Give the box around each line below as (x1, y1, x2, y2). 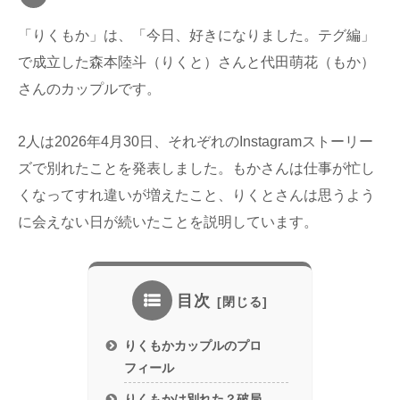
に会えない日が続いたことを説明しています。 (18, 214, 318, 230)
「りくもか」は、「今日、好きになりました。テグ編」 (18, 28, 375, 44)
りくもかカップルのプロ (124, 338, 262, 354)
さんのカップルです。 (18, 81, 161, 97)
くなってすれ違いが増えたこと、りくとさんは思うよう (18, 187, 375, 204)
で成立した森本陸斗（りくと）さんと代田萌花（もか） (18, 54, 375, 71)
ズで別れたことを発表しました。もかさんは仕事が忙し (18, 161, 375, 177)
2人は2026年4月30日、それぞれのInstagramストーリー (18, 134, 373, 150)
